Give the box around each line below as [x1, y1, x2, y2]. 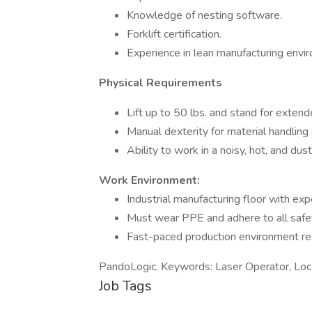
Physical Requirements [99, 75, 222, 91]
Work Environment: [99, 173, 200, 188]
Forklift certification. [127, 26, 221, 42]
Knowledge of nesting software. [127, 8, 282, 23]
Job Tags [99, 276, 152, 295]
